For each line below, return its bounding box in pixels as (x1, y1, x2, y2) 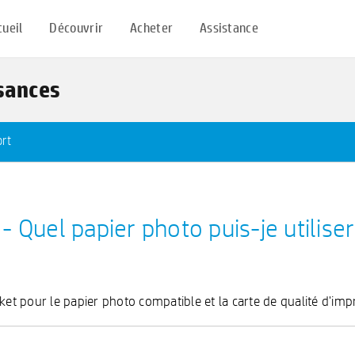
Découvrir (49, 20, 104, 36)
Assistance (199, 20, 258, 36)
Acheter (130, 20, 174, 36)
